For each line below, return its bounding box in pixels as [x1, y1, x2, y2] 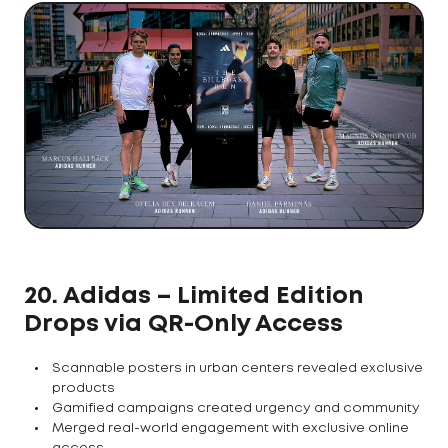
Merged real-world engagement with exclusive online [52, 422, 409, 434]
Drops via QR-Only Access [24, 313, 343, 335]
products [52, 382, 115, 394]
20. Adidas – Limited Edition [24, 285, 364, 307]
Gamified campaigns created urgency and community [52, 402, 420, 414]
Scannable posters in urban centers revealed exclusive [52, 362, 423, 374]
